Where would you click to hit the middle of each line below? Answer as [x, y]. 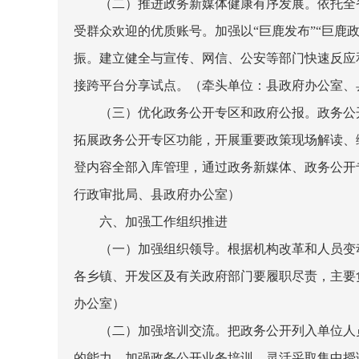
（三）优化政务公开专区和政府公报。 [208, 113]
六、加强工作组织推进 [163, 222]
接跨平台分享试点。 [131, 85]
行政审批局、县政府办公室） [157, 194]
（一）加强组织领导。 [163, 249]
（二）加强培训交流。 [163, 331]
